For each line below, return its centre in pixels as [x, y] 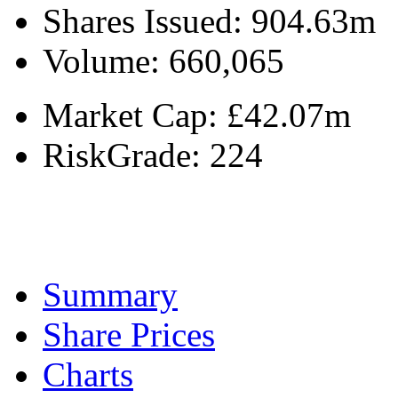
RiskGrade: [126, 155]
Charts [88, 375]
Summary [110, 295]
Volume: [106, 61]
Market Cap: [135, 115]
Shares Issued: [147, 21]
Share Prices [129, 335]
